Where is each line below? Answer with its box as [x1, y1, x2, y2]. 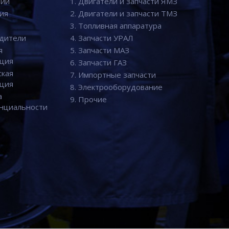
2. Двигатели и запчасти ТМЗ [70, 8, 177, 18]
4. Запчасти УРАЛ [70, 33, 133, 43]
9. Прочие [70, 94, 107, 104]
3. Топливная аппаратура [70, 20, 162, 31]
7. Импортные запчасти [70, 70, 156, 80]
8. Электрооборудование [70, 82, 163, 92]
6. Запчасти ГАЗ [70, 57, 127, 67]
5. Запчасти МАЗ [70, 45, 129, 55]
